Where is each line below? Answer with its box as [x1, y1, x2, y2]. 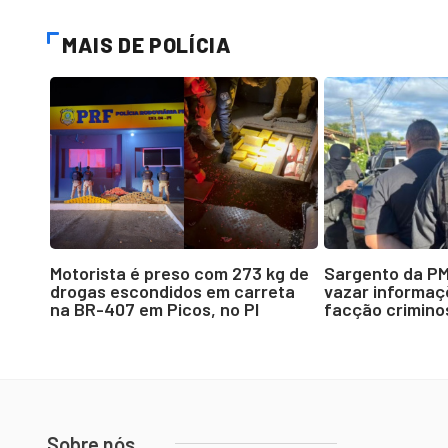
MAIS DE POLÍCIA [62, 32, 232, 58]
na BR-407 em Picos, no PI [50, 297, 259, 320]
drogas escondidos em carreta [50, 279, 295, 302]
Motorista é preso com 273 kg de [50, 261, 309, 284]
